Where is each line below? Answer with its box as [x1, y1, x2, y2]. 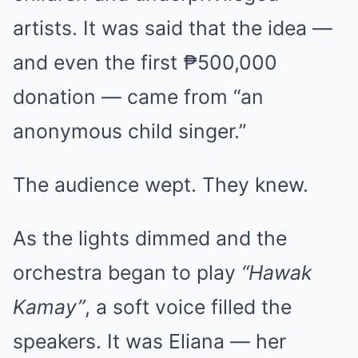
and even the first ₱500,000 [13, 50, 277, 74]
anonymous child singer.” [13, 118, 246, 143]
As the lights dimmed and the [13, 225, 287, 250]
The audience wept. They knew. [13, 172, 308, 197]
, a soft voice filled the [85, 294, 292, 319]
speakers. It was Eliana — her [13, 328, 286, 353]
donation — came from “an [13, 84, 264, 109]
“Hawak [241, 260, 312, 284]
